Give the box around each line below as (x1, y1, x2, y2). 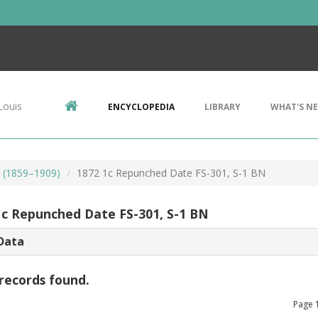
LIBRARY (204, 101, 241, 113)
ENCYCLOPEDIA (108, 101, 175, 113)
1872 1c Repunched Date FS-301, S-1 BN (77, 166, 265, 180)
